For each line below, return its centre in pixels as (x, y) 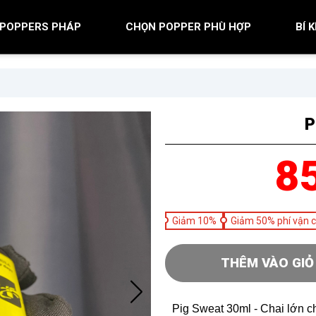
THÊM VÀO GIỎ (267, 263)
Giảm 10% (194, 221)
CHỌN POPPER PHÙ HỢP (188, 26)
